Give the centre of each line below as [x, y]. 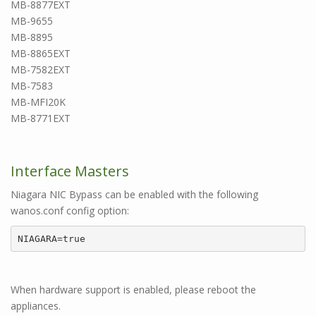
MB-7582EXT [41, 69]
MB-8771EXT [41, 118]
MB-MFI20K [38, 102]
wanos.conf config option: [70, 211]
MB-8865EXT [41, 53]
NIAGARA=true [51, 238]
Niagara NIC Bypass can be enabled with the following [134, 194]
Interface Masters [70, 171]
